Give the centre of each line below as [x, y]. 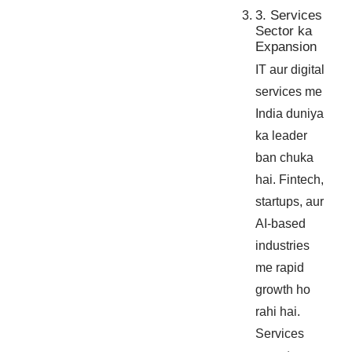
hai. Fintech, [290, 180]
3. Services [289, 16]
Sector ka [284, 31]
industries [283, 246]
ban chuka [285, 158]
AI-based [281, 224]
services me [289, 92]
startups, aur [290, 202]
